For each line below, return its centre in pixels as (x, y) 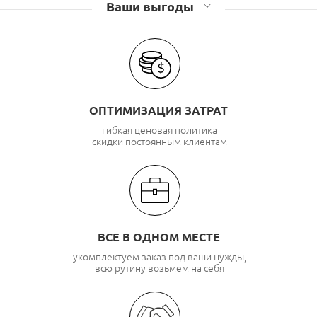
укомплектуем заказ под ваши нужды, (160, 257)
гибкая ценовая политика (160, 131)
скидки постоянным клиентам (160, 142)
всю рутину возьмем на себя (160, 269)
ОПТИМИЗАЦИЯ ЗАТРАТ (158, 111)
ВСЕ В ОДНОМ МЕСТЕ (158, 237)
